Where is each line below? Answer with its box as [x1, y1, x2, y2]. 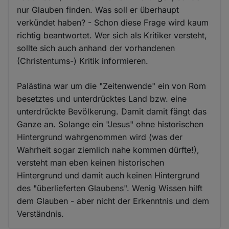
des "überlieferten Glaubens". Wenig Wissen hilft [17, 182, 203, 193]
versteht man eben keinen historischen [17, 157, 165, 168]
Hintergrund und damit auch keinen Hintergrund [17, 170, 200, 180]
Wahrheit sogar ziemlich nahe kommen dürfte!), [17, 144, 200, 155]
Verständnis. [17, 208, 64, 219]
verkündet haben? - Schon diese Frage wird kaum [17, 17, 209, 28]
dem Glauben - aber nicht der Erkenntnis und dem [17, 195, 210, 206]
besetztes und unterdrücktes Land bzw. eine [17, 93, 187, 104]
